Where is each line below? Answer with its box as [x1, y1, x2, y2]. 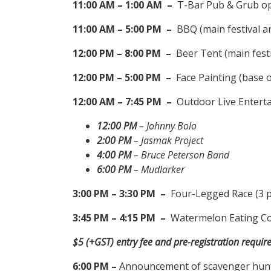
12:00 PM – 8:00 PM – [73, 47, 174, 60]
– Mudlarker [131, 163, 184, 177]
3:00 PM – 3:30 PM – [73, 187, 168, 201]
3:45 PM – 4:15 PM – [73, 211, 168, 225]
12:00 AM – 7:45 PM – [73, 95, 177, 109]
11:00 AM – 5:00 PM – [73, 22, 174, 36]
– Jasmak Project [131, 134, 203, 148]
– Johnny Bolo [137, 119, 197, 133]
